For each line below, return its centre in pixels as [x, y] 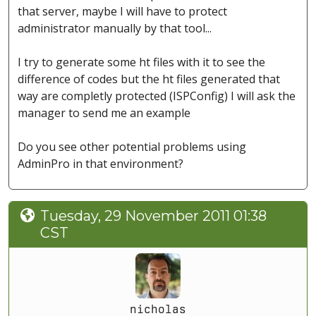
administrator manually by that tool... [115, 29]
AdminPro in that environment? [101, 164]
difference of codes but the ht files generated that [149, 79]
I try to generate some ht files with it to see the [141, 62]
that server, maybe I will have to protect [122, 12]
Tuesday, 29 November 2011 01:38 [153, 216]
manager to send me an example [104, 113]
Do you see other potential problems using [132, 147]
